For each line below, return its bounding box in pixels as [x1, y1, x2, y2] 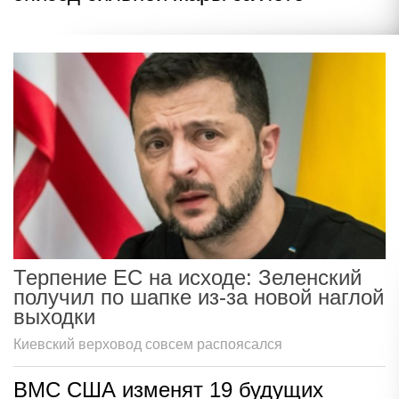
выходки [13, 305, 95, 330]
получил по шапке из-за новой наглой [13, 285, 384, 310]
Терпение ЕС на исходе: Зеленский [13, 265, 362, 290]
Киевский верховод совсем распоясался [13, 337, 282, 353]
